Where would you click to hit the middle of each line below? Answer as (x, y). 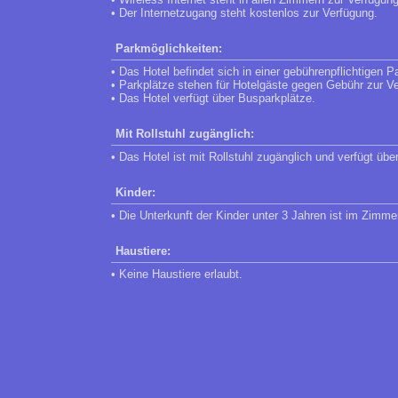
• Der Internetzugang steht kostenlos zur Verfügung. (244, 13)
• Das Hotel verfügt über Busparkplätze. (213, 98)
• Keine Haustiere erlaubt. (177, 274)
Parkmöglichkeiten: (169, 48)
